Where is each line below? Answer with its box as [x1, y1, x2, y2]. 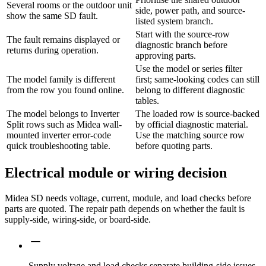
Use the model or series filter [135, 64, 242, 74]
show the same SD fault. [7, 11, 98, 21]
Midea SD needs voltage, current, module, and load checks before [5, 193, 251, 203]
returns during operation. [7, 45, 99, 56]
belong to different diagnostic [135, 85, 245, 96]
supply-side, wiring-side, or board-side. [5, 214, 151, 224]
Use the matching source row [135, 130, 245, 141]
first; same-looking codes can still [135, 74, 259, 85]
